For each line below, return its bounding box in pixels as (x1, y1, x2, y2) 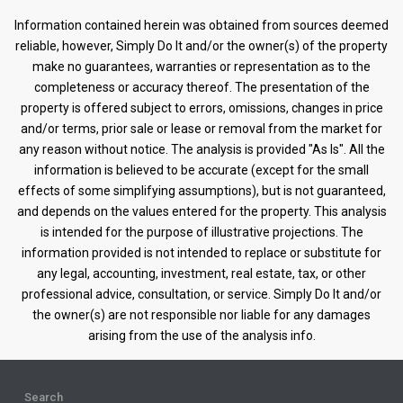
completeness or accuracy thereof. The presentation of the (33, 80, 370, 94)
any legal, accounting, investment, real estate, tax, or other (37, 266, 366, 281)
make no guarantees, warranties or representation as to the (32, 59, 371, 74)
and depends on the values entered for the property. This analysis (16, 204, 387, 219)
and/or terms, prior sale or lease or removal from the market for (21, 121, 382, 136)
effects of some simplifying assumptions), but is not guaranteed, (17, 184, 386, 198)
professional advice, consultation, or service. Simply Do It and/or (22, 287, 381, 301)
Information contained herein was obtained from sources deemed (14, 18, 389, 32)
